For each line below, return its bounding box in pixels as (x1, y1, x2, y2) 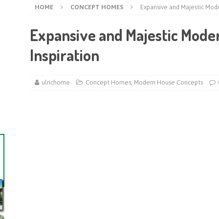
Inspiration (29, 45, 99, 65)
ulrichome (41, 79, 70, 86)
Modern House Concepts (133, 79, 203, 86)
